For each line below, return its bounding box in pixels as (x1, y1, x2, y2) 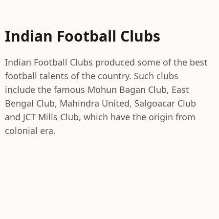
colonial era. (5, 125, 56, 136)
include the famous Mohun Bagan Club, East (5, 84, 189, 95)
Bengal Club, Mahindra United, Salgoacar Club (5, 97, 196, 109)
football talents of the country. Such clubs (5, 70, 178, 82)
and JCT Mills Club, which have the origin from (5, 111, 196, 123)
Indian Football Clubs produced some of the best (5, 56, 208, 68)
